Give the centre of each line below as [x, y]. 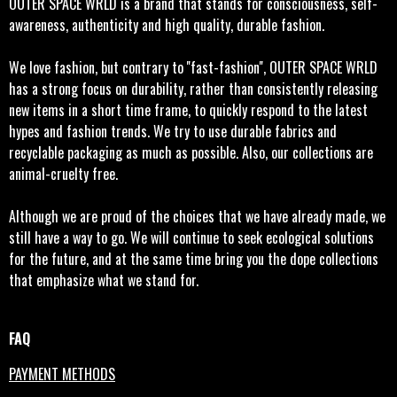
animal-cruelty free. [63, 173]
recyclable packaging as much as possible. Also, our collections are [191, 152]
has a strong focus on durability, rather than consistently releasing [193, 88]
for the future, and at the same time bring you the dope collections [194, 258]
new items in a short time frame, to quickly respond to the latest [188, 109]
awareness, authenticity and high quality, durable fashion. [167, 24]
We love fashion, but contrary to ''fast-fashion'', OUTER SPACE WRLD [193, 67]
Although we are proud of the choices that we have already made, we [197, 216]
